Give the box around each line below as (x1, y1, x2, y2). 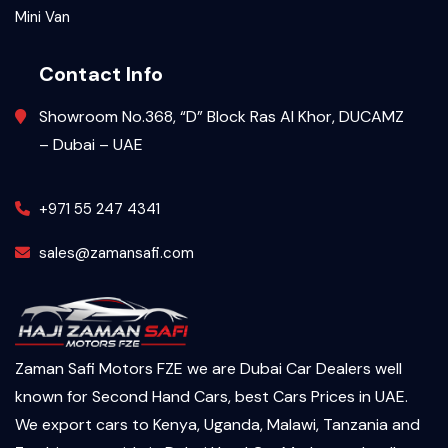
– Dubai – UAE (39, 133, 143, 155)
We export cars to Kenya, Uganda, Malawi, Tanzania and (15, 413, 420, 435)
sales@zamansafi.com (39, 242, 194, 263)
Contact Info (39, 60, 163, 87)
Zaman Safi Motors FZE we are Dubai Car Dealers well (15, 357, 402, 379)
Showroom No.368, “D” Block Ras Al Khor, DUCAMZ (39, 105, 404, 127)
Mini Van (15, 6, 70, 27)
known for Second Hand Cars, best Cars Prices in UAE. (15, 385, 408, 407)
